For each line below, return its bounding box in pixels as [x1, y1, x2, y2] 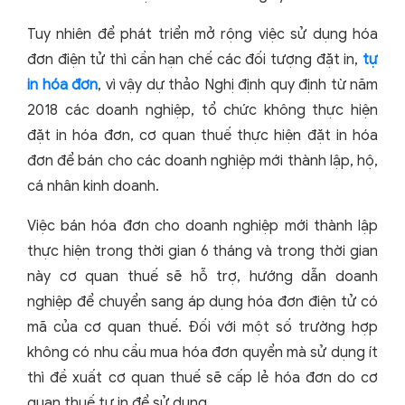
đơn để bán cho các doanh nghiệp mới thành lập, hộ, [27, 151, 378, 170]
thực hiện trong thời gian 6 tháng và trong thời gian [27, 241, 378, 260]
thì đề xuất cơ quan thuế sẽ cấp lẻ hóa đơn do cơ [27, 368, 378, 387]
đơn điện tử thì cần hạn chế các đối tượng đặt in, [27, 50, 363, 69]
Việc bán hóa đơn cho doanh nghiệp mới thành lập [27, 216, 378, 235]
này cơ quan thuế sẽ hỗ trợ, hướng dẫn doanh [27, 267, 378, 286]
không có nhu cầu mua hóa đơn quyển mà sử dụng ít [27, 343, 378, 362]
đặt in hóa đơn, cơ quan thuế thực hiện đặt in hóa [27, 126, 378, 145]
